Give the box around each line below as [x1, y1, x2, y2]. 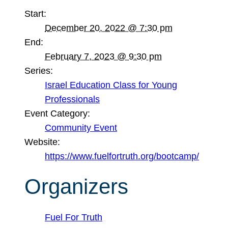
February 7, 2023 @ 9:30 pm [45, 51, 162, 62]
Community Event [45, 122, 117, 133]
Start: [24, 8, 46, 19]
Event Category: [24, 108, 90, 119]
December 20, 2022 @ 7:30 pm [45, 22, 173, 33]
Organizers [24, 175, 128, 199]
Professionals [45, 94, 100, 104]
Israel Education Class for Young [45, 79, 177, 90]
